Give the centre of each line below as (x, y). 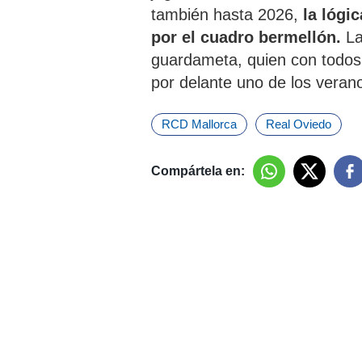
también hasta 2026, (227, 15)
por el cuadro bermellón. (246, 37)
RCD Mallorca (199, 124)
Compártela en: (198, 171)
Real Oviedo (299, 124)
